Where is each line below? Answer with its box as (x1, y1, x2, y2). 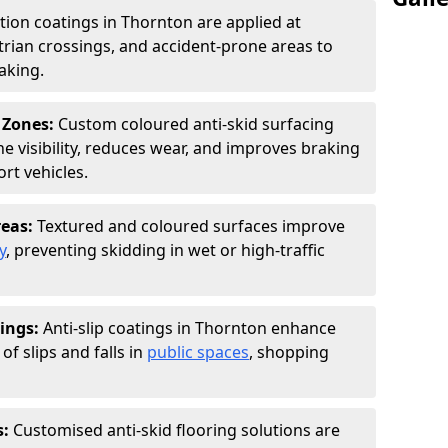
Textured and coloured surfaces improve (37, 215, 345, 237)
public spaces (147, 341, 249, 363)
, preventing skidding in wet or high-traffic (6, 239, 325, 261)
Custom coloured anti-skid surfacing (58, 113, 334, 135)
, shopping (249, 341, 329, 363)
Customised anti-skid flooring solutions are (13, 419, 340, 441)
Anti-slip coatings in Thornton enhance (43, 317, 336, 339)
